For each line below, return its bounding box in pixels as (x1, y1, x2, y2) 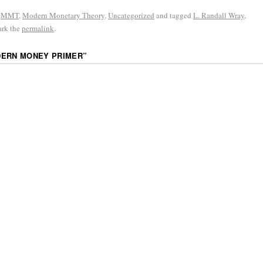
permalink (22, 22, 54, 33)
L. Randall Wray (193, 9, 244, 21)
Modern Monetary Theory (22, 9, 104, 21)
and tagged (154, 9, 193, 21)
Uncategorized (108, 9, 154, 21)
